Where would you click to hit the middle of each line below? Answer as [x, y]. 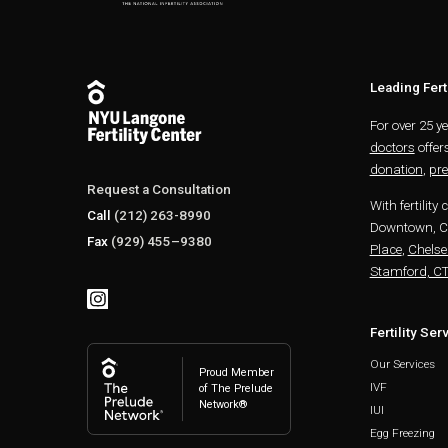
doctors [392, 148]
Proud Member [237, 373]
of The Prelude [236, 389]
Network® [224, 405]
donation [396, 170]
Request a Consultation [159, 190]
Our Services [402, 364]
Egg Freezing [402, 433]
